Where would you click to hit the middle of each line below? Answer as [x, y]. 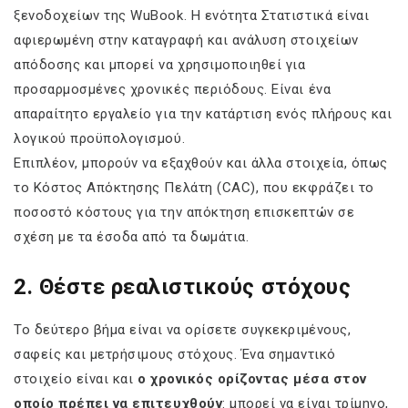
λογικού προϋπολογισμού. [100, 138]
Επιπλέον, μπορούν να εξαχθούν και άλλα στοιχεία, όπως [201, 163]
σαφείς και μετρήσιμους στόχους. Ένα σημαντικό [175, 355]
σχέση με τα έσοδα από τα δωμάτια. [132, 236]
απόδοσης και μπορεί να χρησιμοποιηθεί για [160, 64]
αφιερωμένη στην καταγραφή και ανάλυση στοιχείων [186, 40]
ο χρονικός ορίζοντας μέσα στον [252, 379]
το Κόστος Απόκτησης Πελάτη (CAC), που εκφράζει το [194, 187]
